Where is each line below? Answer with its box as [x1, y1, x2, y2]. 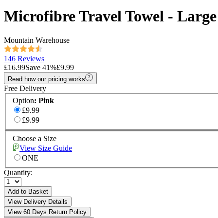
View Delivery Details [8, 198, 68, 206]
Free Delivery [4, 84, 46, 92]
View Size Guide [19, 144, 72, 153]
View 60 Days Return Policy [8, 208, 87, 216]
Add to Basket [8, 188, 48, 196]
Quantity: [4, 168, 33, 177]
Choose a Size [13, 134, 56, 143]
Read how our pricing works [8, 75, 85, 83]
